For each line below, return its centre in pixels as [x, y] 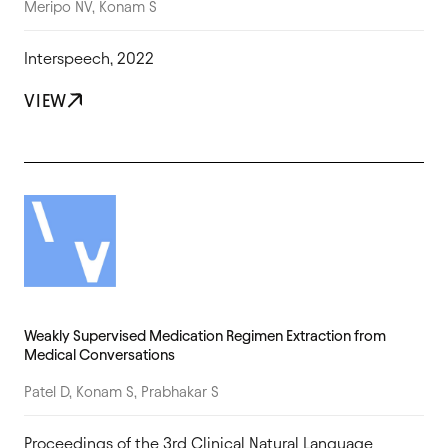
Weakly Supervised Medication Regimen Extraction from [205, 335]
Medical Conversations [99, 354]
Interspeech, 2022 [89, 58]
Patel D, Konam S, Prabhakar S [121, 391]
